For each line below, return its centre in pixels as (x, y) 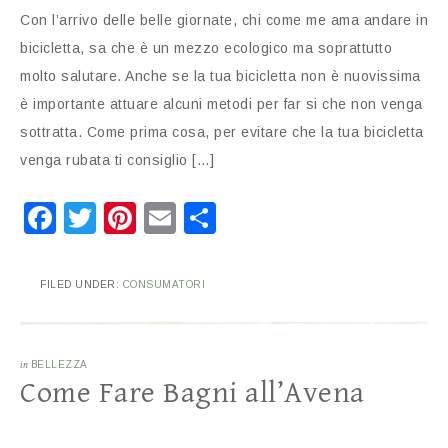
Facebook (127, 218)
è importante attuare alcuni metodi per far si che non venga (221, 104)
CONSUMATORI (163, 284)
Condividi (283, 218)
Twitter (146, 218)
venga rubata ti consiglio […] (117, 160)
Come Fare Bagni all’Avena (192, 393)
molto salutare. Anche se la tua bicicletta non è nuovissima (220, 76)
